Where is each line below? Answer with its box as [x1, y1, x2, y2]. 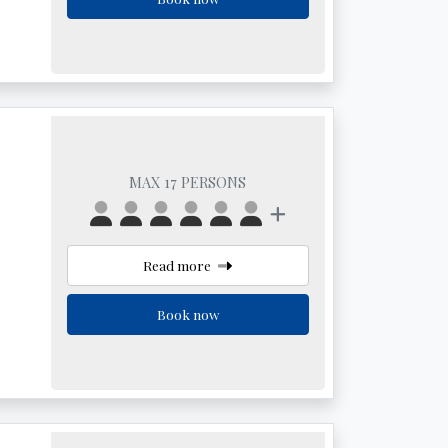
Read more [143, 256, 215, 274]
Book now [156, 305, 219, 323]
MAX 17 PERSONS [129, 172, 247, 192]
